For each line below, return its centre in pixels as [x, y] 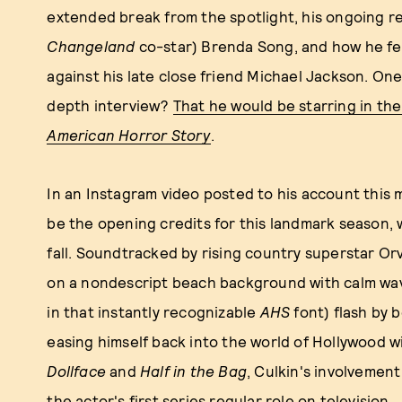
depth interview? [110, 105]
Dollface [76, 371]
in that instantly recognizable [153, 311]
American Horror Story [129, 135]
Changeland [91, 46]
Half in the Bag [193, 371]
